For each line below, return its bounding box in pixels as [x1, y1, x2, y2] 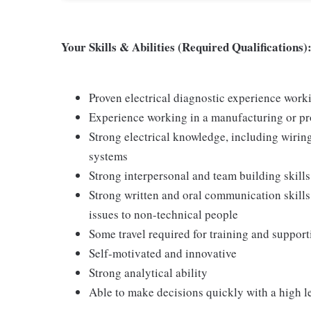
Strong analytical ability [89, 264, 208, 280]
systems [89, 148, 128, 164]
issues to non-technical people [89, 206, 238, 222]
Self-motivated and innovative [89, 245, 237, 261]
